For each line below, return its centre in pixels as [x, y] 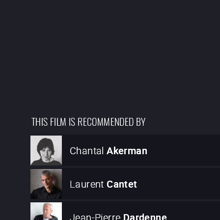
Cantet [122, 184]
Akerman [127, 150]
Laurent [87, 184]
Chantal [87, 150]
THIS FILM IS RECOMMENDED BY [89, 121]
